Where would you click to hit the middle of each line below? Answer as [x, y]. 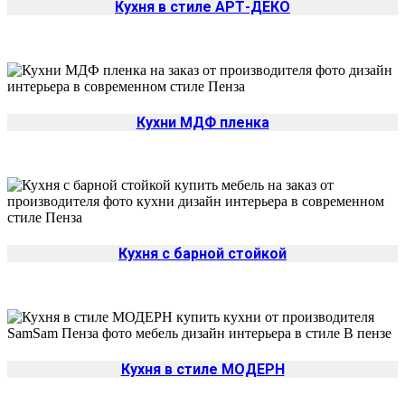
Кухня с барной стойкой [202, 254]
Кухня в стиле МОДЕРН [202, 369]
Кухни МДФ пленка [202, 122]
